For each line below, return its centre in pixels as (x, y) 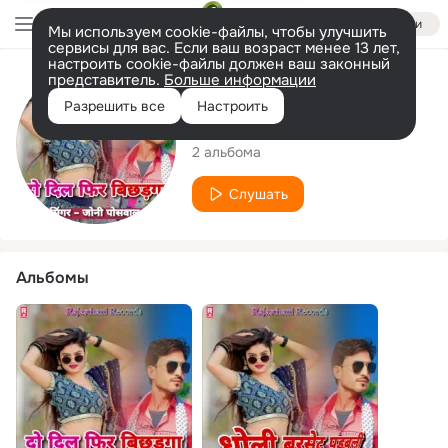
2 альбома (226, 151)
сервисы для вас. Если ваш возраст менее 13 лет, (224, 48)
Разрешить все (114, 106)
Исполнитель (243, 85)
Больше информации (240, 80)
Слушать (258, 193)
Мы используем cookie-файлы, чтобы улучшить (217, 32)
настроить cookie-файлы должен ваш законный (219, 64)
